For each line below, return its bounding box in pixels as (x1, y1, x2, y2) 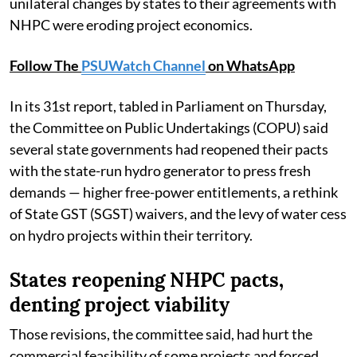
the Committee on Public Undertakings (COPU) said (10, 118, 328, 136)
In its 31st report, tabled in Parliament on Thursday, (10, 96, 327, 115)
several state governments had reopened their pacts (10, 139, 328, 158)
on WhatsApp (206, 56, 295, 74)
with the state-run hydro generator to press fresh (10, 161, 311, 179)
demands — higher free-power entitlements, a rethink (10, 182, 338, 201)
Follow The (10, 56, 81, 74)
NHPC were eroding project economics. (10, 15, 253, 33)
